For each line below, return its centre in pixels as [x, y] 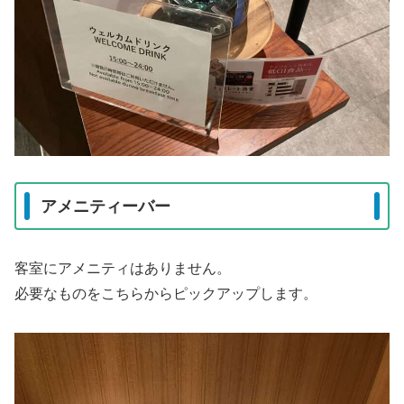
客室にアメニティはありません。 [123, 269]
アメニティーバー [106, 206]
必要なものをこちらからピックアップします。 [166, 294]
